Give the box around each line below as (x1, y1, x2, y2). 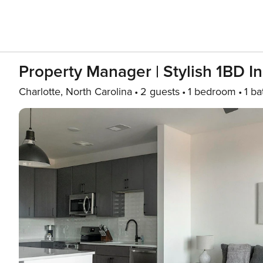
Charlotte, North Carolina (19, 85, 132, 98)
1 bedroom (188, 85, 236, 98)
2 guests (140, 85, 180, 98)
